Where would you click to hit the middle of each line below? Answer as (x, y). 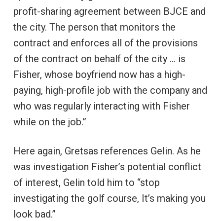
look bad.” (34, 214)
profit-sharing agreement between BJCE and (109, 11)
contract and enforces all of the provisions (105, 43)
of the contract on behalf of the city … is (99, 58)
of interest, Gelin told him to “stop (86, 182)
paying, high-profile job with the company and (110, 90)
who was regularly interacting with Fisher (101, 106)
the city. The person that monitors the (94, 27)
